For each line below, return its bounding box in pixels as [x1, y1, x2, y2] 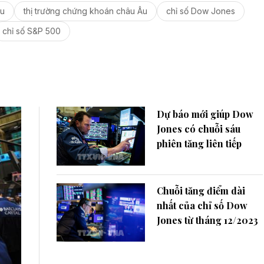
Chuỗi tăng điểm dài [157, 184, 245, 197]
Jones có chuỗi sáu [157, 122, 240, 135]
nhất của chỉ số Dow [157, 199, 247, 212]
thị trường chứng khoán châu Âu [23, 5, 147, 16]
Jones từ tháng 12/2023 [157, 213, 258, 226]
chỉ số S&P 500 [2, 25, 61, 36]
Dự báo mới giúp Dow [157, 107, 253, 120]
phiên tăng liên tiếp [157, 137, 242, 150]
